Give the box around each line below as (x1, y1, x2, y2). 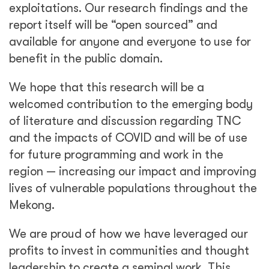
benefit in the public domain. (9, 52, 163, 65)
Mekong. (9, 198, 55, 212)
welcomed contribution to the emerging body (9, 97, 253, 111)
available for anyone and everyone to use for (9, 35, 251, 49)
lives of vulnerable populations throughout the (9, 181, 257, 195)
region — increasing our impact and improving (9, 165, 256, 178)
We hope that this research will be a (9, 80, 204, 94)
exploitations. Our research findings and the (9, 1, 248, 15)
